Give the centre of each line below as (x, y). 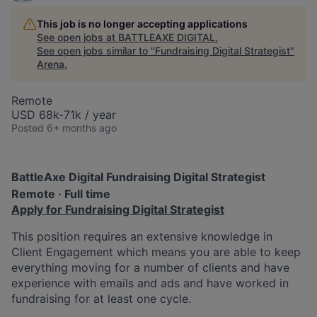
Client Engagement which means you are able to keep (156, 252)
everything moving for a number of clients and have (150, 267)
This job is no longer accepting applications (142, 23)
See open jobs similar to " (96, 50)
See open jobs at (77, 37)
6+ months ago (82, 127)
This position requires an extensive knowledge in (142, 236)
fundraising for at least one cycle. (101, 298)
